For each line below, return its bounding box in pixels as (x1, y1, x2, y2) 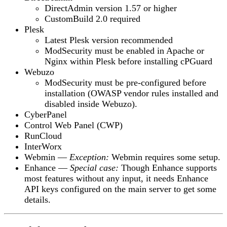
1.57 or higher (125, 3, 177, 13)
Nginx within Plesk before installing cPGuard (45, 56, 212, 66)
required (107, 13, 140, 24)
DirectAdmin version (45, 3, 125, 13)
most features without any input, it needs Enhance (24, 173, 208, 183)
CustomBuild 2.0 (45, 13, 107, 24)
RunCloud (24, 130, 62, 141)
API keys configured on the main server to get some (24, 183, 216, 194)
